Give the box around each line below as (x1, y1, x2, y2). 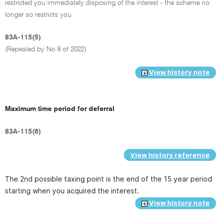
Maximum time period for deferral (5, 105, 114, 112)
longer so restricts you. (5, 11, 74, 18)
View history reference (130, 150, 210, 159)
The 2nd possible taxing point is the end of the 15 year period (5, 174, 212, 183)
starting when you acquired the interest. (5, 186, 139, 195)
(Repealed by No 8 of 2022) (5, 45, 86, 53)
